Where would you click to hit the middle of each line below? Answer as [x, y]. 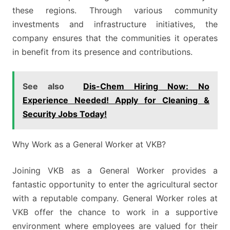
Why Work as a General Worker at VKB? [89, 144]
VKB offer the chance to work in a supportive [115, 212]
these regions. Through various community [115, 10]
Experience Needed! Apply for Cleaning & [116, 100]
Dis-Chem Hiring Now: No [147, 86]
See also [43, 86]
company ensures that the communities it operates [115, 38]
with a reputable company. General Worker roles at [115, 198]
